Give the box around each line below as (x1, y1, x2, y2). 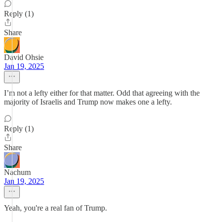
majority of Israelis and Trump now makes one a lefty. (4, 98, 172, 106)
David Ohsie (4, 53, 44, 61)
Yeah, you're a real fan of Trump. (4, 204, 107, 212)
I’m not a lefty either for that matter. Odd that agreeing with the (4, 89, 200, 97)
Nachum (4, 168, 31, 176)
